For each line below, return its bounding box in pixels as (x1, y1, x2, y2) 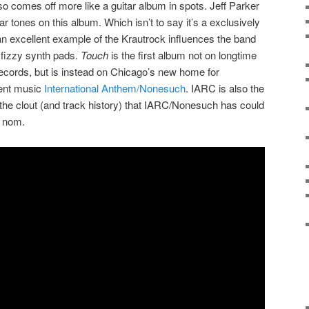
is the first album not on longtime (111, 48, 257, 63)
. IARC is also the (186, 81, 264, 96)
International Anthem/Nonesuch (41, 81, 186, 96)
